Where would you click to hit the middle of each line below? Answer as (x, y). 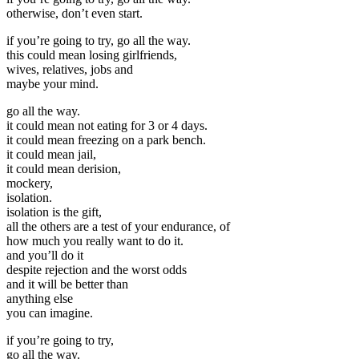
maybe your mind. (52, 84)
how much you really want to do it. (95, 241)
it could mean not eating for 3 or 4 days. (107, 126)
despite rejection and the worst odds (97, 270)
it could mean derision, (64, 169)
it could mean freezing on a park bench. (106, 140)
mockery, (30, 184)
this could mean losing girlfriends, (92, 55)
